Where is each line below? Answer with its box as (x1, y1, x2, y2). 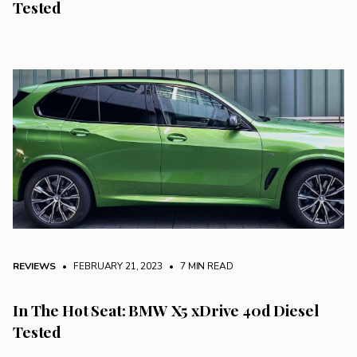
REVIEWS (13, 260, 56, 273)
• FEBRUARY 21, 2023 (57, 260, 163, 273)
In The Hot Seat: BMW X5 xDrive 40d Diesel (13, 300, 319, 321)
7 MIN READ (178, 260, 233, 273)
